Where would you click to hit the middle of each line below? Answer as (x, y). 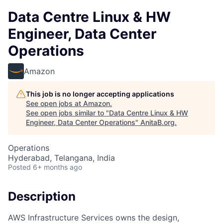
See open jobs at (55, 103)
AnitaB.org (158, 122)
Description (42, 196)
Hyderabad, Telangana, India (61, 158)
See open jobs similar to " (67, 113)
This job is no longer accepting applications (100, 94)
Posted (19, 167)
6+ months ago (57, 167)
